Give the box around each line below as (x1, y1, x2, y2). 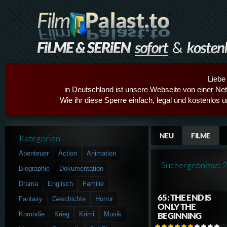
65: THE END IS (158, 192, 211, 203)
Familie (83, 179, 104, 187)
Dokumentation (59, 164, 104, 172)
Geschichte (52, 195, 86, 203)
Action (58, 149, 78, 157)
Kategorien (19, 133, 61, 144)
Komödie (19, 210, 45, 218)
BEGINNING (158, 210, 202, 221)
